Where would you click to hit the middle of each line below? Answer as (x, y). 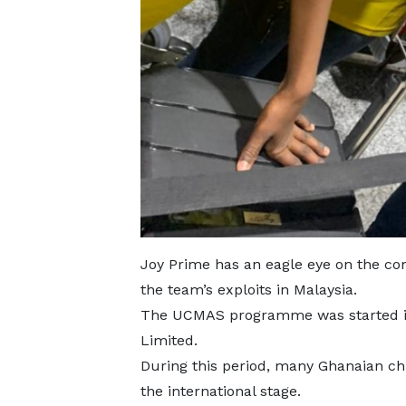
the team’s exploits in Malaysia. (251, 290)
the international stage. (222, 391)
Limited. (171, 341)
